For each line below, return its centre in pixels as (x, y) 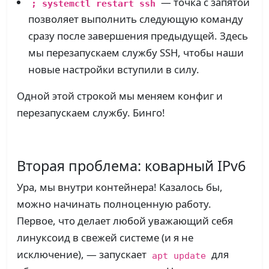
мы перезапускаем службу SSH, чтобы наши (136, 53)
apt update (179, 255)
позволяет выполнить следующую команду (136, 19)
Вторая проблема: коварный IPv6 (131, 166)
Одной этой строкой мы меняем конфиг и (120, 96)
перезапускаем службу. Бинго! (91, 113)
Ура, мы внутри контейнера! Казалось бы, (120, 187)
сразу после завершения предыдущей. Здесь (138, 36)
